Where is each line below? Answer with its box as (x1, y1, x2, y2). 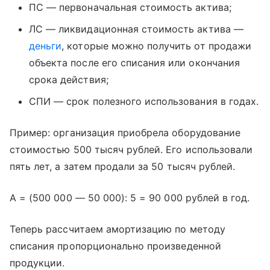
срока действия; (29, 74, 108, 86)
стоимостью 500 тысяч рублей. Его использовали (10, 143, 253, 155)
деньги (29, 40, 62, 52)
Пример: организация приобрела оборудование (10, 127, 241, 139)
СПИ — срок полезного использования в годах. (29, 95, 259, 107)
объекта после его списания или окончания (29, 57, 240, 69)
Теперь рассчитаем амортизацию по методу (10, 223, 225, 235)
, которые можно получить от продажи (61, 40, 251, 52)
